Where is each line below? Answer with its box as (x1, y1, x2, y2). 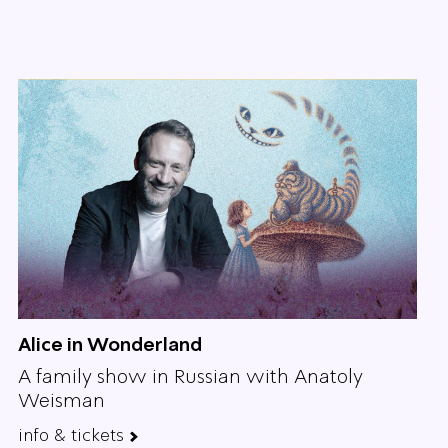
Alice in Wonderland (18, 333, 202, 357)
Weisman (18, 388, 105, 413)
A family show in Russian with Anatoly (18, 364, 363, 389)
